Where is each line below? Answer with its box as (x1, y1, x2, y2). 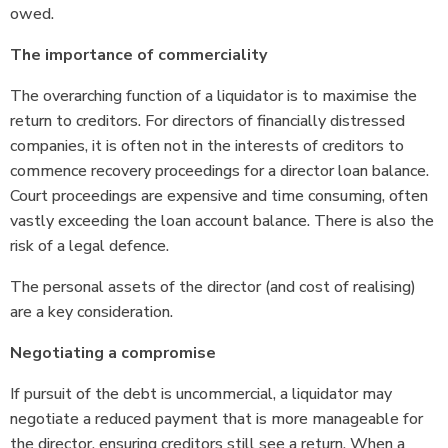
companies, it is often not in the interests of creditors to (10, 134, 404, 157)
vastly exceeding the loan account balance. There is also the (10, 209, 434, 232)
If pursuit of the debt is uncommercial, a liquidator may (10, 382, 392, 405)
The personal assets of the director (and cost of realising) (10, 275, 416, 298)
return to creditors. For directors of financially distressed (10, 109, 405, 132)
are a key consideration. (10, 300, 181, 323)
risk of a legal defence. (10, 234, 177, 257)
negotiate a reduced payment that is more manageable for (10, 407, 423, 430)
